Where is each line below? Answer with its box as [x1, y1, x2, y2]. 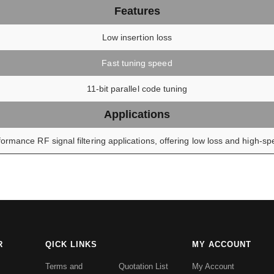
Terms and [45, 261, 83, 271]
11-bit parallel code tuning [86, 83, 188, 94]
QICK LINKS [45, 239, 97, 249]
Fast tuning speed [102, 57, 172, 68]
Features [114, 4, 160, 17]
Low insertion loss [102, 32, 172, 42]
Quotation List [118, 261, 168, 271]
